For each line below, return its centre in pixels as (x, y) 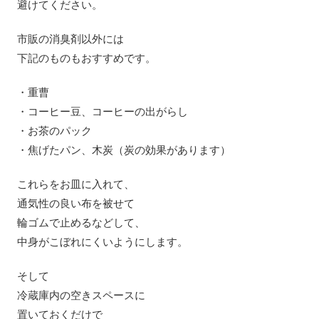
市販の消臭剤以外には (70, 38)
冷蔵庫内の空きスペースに (81, 295)
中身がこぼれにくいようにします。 (103, 241)
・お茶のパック (54, 130)
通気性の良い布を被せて (76, 203)
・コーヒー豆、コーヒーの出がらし (103, 111)
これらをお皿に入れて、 (76, 184)
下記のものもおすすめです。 (87, 58)
